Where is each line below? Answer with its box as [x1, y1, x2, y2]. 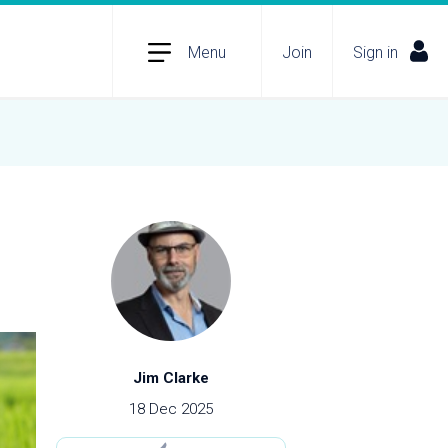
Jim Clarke [133, 369, 209, 387]
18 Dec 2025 [129, 400, 213, 418]
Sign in [353, 42, 398, 62]
